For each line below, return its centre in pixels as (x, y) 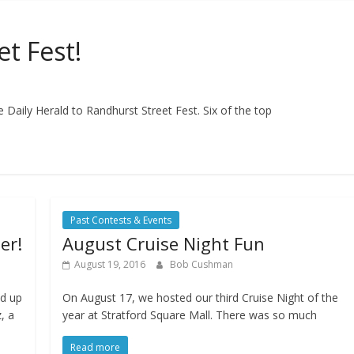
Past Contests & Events (121, 220)
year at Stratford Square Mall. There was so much (190, 315)
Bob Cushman (202, 265)
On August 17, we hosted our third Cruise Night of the (201, 298)
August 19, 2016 (110, 265)
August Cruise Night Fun (164, 244)
